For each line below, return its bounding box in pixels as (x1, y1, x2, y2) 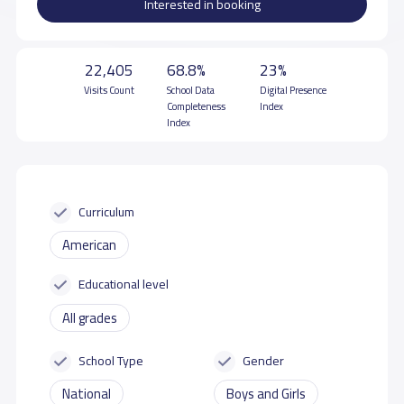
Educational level (78, 271, 170, 296)
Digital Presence (260, 80, 327, 99)
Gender (243, 348, 285, 372)
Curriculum (78, 199, 135, 223)
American (61, 233, 116, 257)
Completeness (167, 96, 226, 115)
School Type (78, 348, 144, 372)
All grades (61, 305, 117, 330)
